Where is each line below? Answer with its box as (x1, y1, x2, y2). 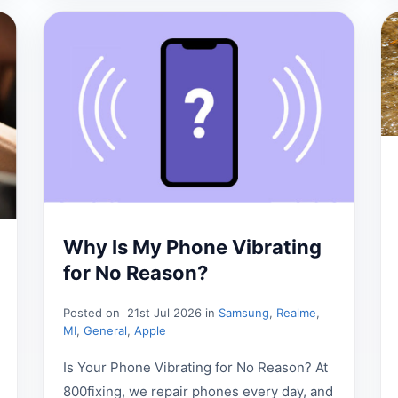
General (84, 323, 128, 338)
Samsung (219, 306, 270, 321)
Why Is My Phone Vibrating (63, 235, 322, 259)
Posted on (63, 306, 124, 321)
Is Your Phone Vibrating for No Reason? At (63, 359, 329, 377)
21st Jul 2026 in (123, 306, 219, 321)
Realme (276, 306, 317, 321)
